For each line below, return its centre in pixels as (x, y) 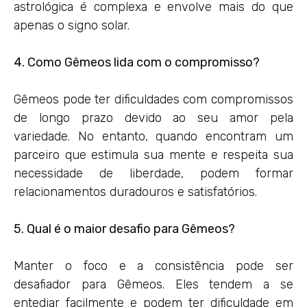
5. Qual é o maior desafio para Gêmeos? (124, 229)
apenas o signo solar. (72, 25)
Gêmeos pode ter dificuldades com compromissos (153, 99)
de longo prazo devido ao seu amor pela (153, 118)
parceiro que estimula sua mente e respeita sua (153, 155)
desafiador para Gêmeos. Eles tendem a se (153, 284)
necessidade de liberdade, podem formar (153, 173)
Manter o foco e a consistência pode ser (153, 266)
